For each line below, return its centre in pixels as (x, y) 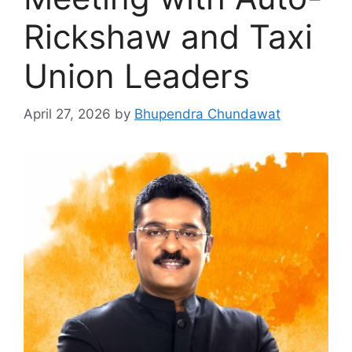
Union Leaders (137, 75)
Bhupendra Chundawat (207, 114)
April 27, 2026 (67, 114)
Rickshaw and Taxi (168, 36)
